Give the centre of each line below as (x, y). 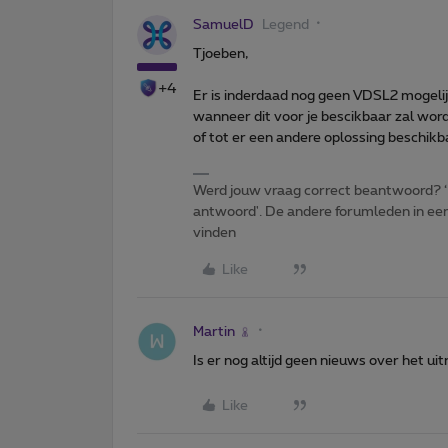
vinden (214, 232)
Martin (214, 331)
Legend (285, 24)
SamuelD (223, 24)
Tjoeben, (220, 53)
